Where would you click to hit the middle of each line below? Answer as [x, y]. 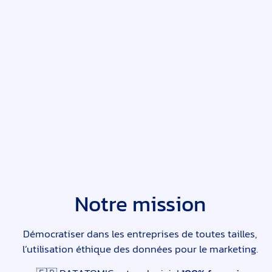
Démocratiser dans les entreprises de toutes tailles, [140, 234]
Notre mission [140, 204]
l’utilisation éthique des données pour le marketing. [140, 249]
